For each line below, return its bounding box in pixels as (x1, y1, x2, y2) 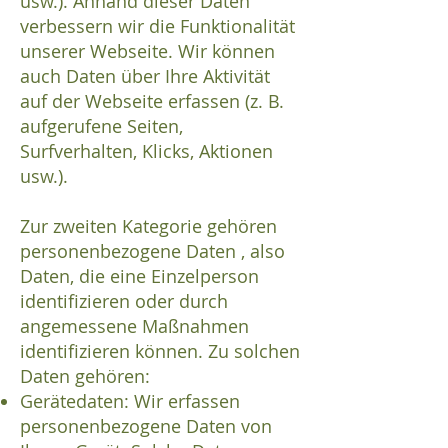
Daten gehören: (20, 364, 150, 389)
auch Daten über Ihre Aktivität (20, 64, 270, 89)
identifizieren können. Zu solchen (20, 339, 300, 364)
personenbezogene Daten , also (20, 239, 285, 264)
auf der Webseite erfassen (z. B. (20, 89, 284, 114)
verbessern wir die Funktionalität (20, 14, 295, 39)
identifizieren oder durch (20, 289, 228, 314)
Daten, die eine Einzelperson (20, 264, 259, 289)
